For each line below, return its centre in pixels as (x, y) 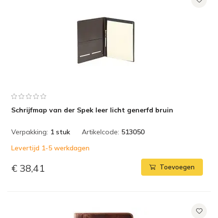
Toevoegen (177, 167)
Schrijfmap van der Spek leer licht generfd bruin (92, 110)
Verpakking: (30, 132)
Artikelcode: (100, 132)
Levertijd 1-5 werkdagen (50, 148)
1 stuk (60, 132)
